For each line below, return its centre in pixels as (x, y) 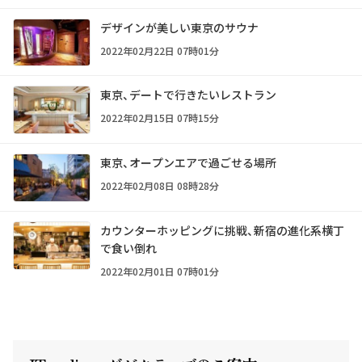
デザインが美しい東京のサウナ (179, 27)
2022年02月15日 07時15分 (160, 118)
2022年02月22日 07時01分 (160, 50)
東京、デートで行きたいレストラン (188, 95)
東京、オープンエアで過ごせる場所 (188, 163)
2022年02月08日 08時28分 (160, 186)
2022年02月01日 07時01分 (160, 271)
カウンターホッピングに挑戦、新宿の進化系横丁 (222, 230)
